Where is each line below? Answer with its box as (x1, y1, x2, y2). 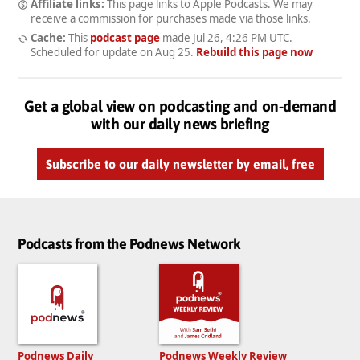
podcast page (89, 31, 160, 46)
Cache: (30, 31, 66, 46)
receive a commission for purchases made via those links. (31, 10, 311, 26)
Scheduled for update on (31, 45, 155, 60)
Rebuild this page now (196, 45, 313, 60)
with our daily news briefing (91, 115, 269, 133)
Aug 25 (155, 45, 190, 60)
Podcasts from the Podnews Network (18, 235, 240, 252)
